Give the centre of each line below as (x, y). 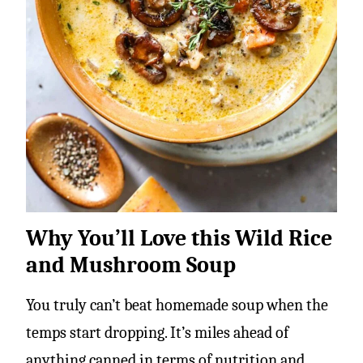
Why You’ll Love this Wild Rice (179, 238)
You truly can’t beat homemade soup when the (177, 305)
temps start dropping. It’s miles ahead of (157, 333)
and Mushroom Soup (131, 265)
